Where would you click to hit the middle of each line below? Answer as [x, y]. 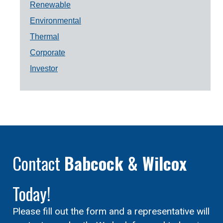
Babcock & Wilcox [125, 163]
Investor [44, 69]
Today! [31, 194]
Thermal [45, 37]
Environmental [56, 21]
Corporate [48, 53]
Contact [38, 163]
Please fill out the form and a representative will [111, 212]
